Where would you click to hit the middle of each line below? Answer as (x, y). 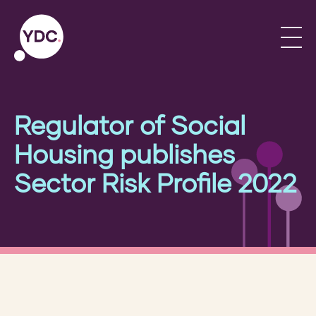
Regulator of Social (130, 124)
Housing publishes (124, 153)
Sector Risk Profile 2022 (156, 182)
